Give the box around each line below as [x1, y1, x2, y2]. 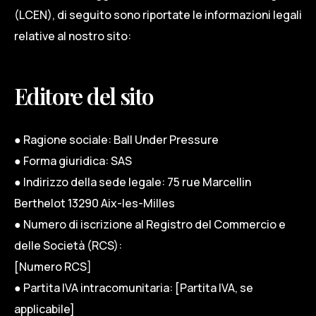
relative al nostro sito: [14, 28, 131, 44]
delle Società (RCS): [14, 237, 122, 253]
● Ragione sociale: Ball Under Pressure [14, 131, 219, 147]
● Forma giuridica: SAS [14, 152, 132, 169]
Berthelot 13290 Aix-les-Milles [14, 195, 175, 211]
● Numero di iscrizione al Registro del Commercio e [14, 216, 286, 232]
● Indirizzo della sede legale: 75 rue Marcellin [14, 174, 251, 190]
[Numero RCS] [14, 258, 92, 274]
